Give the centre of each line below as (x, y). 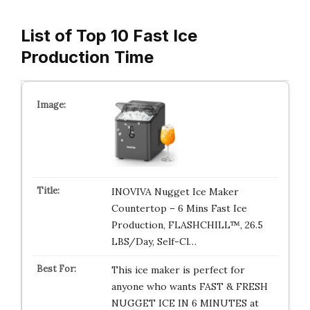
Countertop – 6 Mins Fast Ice (179, 208)
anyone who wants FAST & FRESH (189, 286)
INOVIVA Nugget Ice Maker (175, 192)
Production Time (87, 57)
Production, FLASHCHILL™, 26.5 (187, 225)
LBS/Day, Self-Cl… (154, 241)
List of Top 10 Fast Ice (109, 36)
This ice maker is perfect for (178, 270)
